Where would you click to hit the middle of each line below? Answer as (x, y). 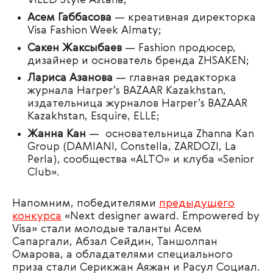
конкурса (37, 216)
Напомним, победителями (86, 203)
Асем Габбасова (71, 17)
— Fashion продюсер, (179, 48)
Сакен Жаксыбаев (75, 48)
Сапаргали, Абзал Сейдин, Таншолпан (115, 242)
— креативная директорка (185, 17)
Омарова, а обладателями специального (122, 254)
